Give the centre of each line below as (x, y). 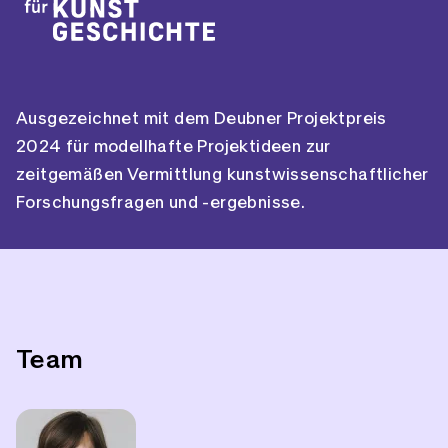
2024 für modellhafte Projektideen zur (173, 147)
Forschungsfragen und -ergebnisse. (161, 203)
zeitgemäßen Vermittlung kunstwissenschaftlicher (222, 175)
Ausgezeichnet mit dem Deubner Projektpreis (201, 119)
